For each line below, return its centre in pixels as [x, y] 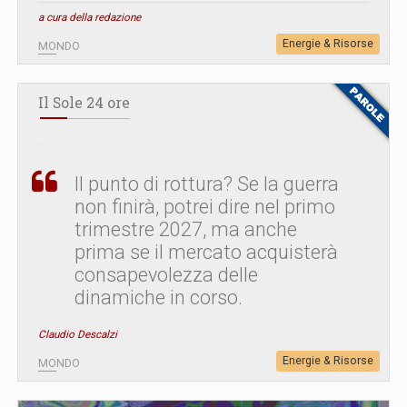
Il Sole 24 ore [84, 103]
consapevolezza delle [166, 275]
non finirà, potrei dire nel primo [205, 207]
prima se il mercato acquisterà [206, 253]
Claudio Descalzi [78, 335]
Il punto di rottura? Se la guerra [207, 184]
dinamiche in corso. [159, 298]
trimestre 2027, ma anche [186, 230]
